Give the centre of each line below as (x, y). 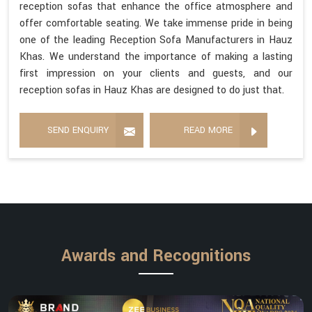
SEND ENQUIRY (78, 131)
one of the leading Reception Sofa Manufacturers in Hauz (156, 40)
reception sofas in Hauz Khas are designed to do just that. (152, 91)
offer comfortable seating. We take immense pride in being (156, 24)
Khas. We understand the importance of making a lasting (156, 57)
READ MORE (208, 131)
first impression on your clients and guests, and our (156, 74)
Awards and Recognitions (156, 256)
